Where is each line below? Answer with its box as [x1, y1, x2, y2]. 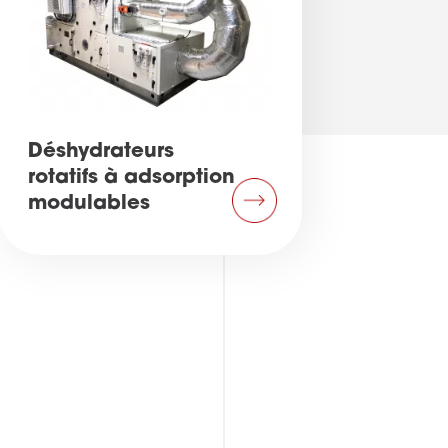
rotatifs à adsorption [28, 168, 236, 189]
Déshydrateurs [28, 142, 175, 163]
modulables [28, 194, 151, 215]
